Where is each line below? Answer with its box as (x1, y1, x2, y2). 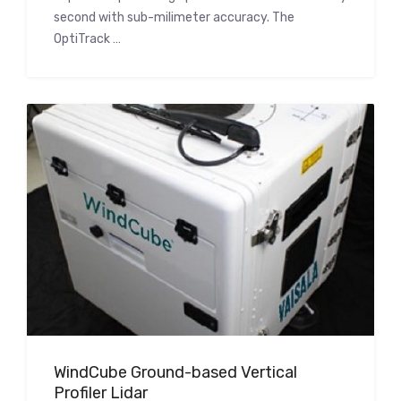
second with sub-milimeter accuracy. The (54, 10, 294, 26)
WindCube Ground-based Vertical (54, 362, 297, 382)
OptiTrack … (54, 31, 121, 47)
